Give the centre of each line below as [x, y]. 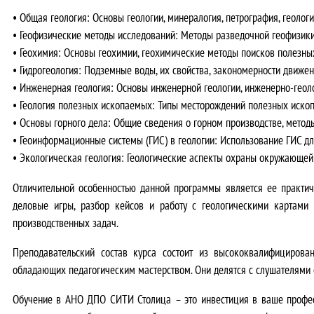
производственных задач [64, 222]
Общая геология [53, 18]
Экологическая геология [70, 158]
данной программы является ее [209, 187]
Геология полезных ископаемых [86, 105]
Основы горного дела [64, 123]
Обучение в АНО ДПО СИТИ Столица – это [107, 299]
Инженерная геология [65, 88]
